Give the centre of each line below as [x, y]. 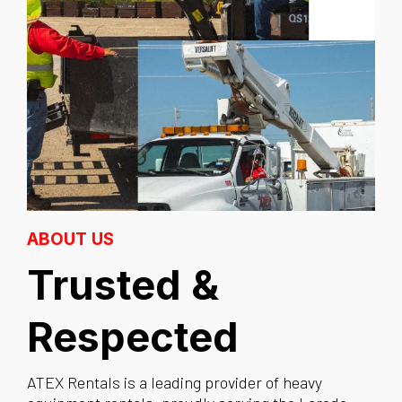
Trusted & [123, 285]
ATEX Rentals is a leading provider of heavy [175, 383]
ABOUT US [70, 240]
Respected [133, 337]
